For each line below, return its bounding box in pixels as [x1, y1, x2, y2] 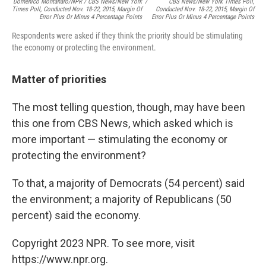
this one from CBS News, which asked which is [12, 117, 233, 130]
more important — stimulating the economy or [12, 133, 227, 146]
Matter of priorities [12, 73, 106, 86]
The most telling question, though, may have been [12, 101, 245, 114]
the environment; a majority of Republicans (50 [12, 193, 232, 206]
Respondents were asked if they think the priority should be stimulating [12, 31, 243, 41]
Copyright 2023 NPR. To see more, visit [12, 237, 195, 250]
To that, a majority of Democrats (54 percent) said [12, 177, 245, 190]
